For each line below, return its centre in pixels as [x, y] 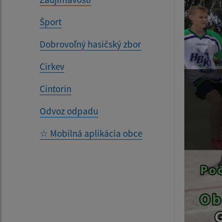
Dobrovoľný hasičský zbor [90, 44]
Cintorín [55, 89]
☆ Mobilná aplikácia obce [91, 134]
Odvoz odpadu [69, 111]
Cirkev [52, 67]
